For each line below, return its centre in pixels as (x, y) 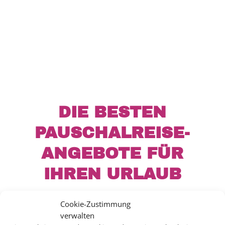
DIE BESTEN (113, 112)
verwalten (77, 215)
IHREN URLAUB (112, 174)
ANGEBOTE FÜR (113, 153)
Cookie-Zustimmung (95, 203)
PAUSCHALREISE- (113, 133)
